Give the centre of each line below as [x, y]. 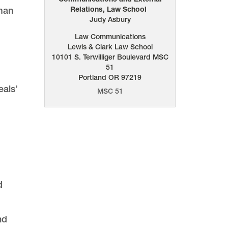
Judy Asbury [110, 20]
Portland [93, 78]
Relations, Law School [109, 9]
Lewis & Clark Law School [110, 47]
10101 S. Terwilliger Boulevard [102, 57]
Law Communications [110, 37]
